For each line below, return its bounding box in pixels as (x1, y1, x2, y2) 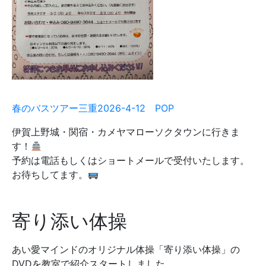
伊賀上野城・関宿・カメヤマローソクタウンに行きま (12, 126, 240, 138)
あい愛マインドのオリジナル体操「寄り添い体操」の (12, 243, 240, 256)
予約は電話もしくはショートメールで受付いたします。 (12, 154, 249, 167)
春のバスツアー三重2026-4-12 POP (12, 102, 174, 115)
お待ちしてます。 (12, 169, 88, 181)
